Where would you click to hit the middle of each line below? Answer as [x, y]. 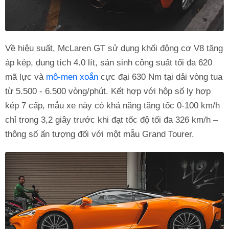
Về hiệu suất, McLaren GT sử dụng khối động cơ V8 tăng [114, 48]
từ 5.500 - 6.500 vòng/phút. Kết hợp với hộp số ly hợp [108, 91]
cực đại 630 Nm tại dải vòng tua [160, 77]
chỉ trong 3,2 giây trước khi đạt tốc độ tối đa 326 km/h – [111, 120]
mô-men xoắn [72, 77]
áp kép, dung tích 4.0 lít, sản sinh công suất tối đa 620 [109, 62]
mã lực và [26, 77]
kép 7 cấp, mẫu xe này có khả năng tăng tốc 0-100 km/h [112, 105]
